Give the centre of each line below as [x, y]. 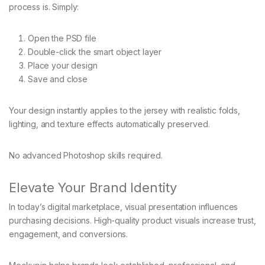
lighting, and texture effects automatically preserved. [109, 124]
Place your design [63, 65]
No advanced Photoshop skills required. [86, 155]
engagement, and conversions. [69, 234]
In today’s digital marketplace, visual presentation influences [124, 206]
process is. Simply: [44, 7]
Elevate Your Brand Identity [93, 187]
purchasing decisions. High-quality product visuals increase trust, [132, 220]
